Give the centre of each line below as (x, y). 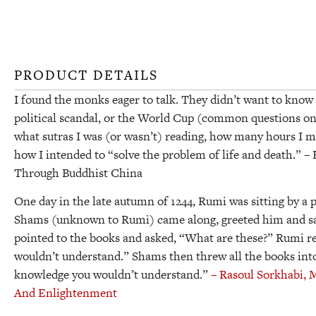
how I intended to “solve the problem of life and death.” (159, 154)
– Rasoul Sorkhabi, (260, 275)
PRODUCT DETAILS (86, 75)
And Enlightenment (67, 293)
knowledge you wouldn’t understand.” (113, 275)
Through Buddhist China (80, 172)
